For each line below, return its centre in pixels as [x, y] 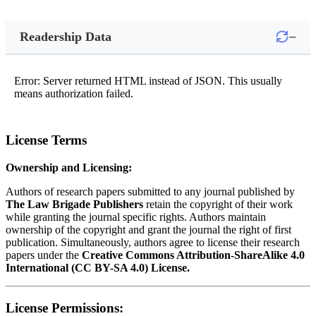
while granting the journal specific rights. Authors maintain [136, 217]
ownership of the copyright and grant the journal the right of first [148, 229]
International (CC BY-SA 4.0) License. [98, 267]
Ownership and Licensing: [69, 167]
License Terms [46, 140]
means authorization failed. [74, 93]
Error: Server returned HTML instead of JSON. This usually [148, 80]
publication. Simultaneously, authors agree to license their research [153, 242]
